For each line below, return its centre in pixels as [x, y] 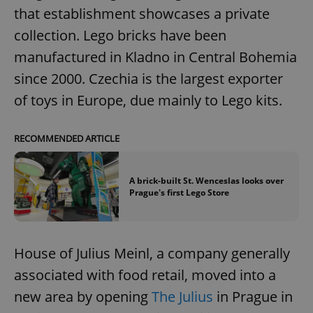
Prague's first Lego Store [179, 193]
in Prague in [253, 297]
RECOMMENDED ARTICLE [67, 139]
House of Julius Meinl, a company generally [152, 254]
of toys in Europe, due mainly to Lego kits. [148, 101]
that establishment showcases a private [142, 14]
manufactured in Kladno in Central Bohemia [155, 57]
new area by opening [83, 297]
